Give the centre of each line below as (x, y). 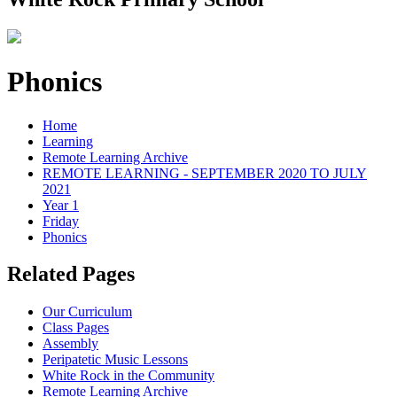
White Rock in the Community (128, 376)
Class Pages (76, 328)
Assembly (70, 344)
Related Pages (71, 274)
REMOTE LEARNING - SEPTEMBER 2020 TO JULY (205, 173)
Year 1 (61, 205)
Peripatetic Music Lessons (115, 360)
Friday (61, 221)
